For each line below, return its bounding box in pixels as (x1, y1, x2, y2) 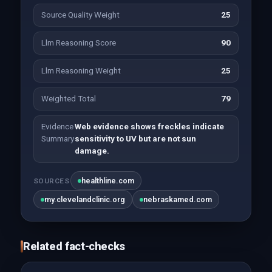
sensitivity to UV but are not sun (75, 134, 197, 143)
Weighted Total (41, 94, 96, 103)
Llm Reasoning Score (41, 38, 116, 47)
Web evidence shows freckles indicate (75, 122, 225, 131)
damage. (75, 146, 110, 155)
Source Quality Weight (41, 10, 120, 19)
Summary (41, 134, 74, 143)
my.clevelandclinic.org (44, 195, 125, 204)
